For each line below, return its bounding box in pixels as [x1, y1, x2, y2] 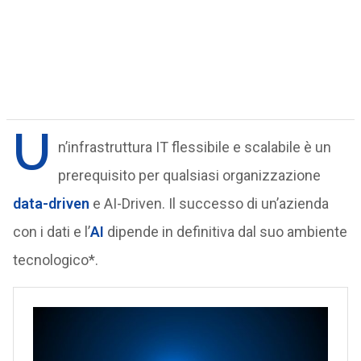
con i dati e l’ [12, 223, 90, 240]
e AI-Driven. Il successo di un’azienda [89, 195, 329, 212]
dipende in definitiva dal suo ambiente [103, 223, 347, 240]
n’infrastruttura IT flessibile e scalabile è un [57, 139, 331, 156]
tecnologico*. [12, 251, 98, 268]
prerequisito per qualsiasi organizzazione [57, 167, 321, 184]
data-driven [12, 195, 89, 212]
